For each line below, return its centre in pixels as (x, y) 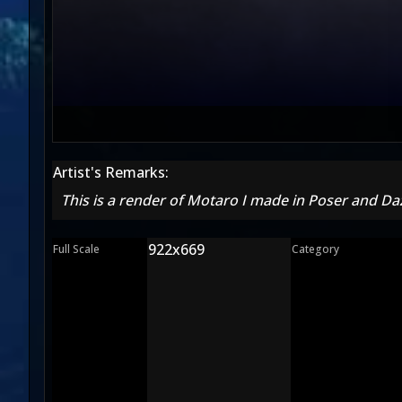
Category (315, 249)
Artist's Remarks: (111, 172)
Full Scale (76, 249)
